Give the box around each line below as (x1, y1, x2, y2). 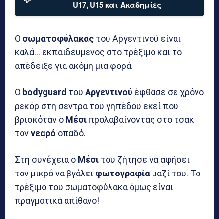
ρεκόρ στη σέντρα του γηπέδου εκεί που (15, 100, 178, 111)
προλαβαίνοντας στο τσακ (87, 114, 194, 125)
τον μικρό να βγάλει (15, 168, 95, 178)
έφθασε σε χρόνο (132, 87, 204, 97)
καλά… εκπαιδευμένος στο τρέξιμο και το (15, 46, 182, 57)
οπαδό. (56, 128, 86, 138)
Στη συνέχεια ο (15, 154, 78, 165)
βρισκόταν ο (15, 114, 66, 125)
